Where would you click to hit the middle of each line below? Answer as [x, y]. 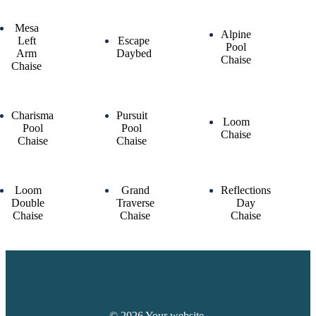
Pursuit [132, 115]
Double [28, 202]
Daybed [134, 53]
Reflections [246, 190]
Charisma [32, 115]
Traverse [135, 202]
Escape [134, 40]
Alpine [236, 34]
